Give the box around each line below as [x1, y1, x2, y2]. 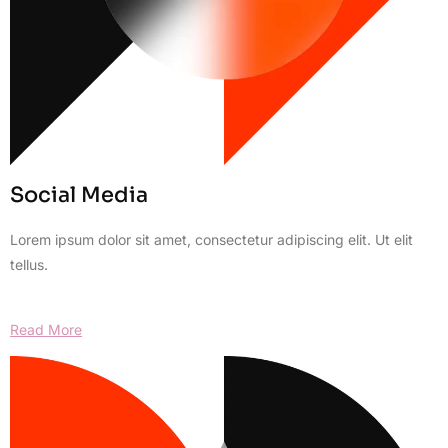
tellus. [10, 256, 48, 274]
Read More [10, 320, 82, 338]
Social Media [10, 182, 148, 209]
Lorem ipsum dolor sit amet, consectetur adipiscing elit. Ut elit [10, 231, 413, 249]
